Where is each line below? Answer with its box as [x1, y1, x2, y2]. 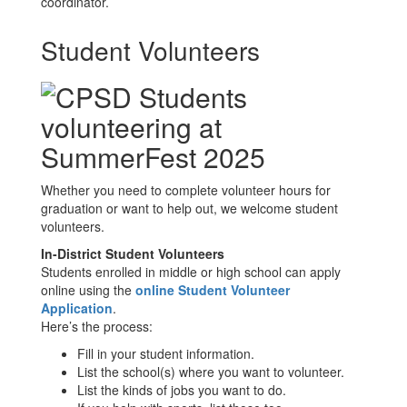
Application [41, 299, 113, 318]
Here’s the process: [41, 317, 156, 336]
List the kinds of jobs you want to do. [77, 381, 290, 400]
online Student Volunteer [135, 281, 290, 300]
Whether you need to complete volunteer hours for [41, 181, 331, 200]
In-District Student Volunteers [41, 244, 224, 263]
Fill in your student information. [77, 344, 258, 363]
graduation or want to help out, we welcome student [41, 199, 338, 218]
